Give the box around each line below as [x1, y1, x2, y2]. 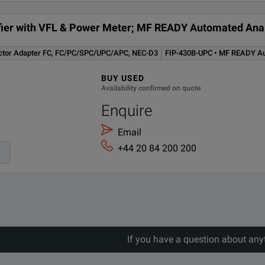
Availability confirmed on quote [101, 83, 201, 92]
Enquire [101, 101, 153, 119]
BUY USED [101, 73, 145, 83]
